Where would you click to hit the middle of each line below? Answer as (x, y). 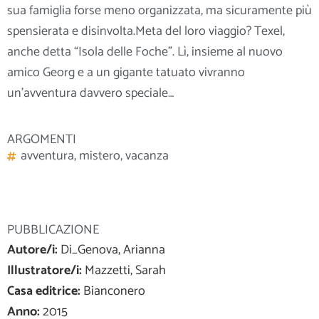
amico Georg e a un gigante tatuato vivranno (126, 72)
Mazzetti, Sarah (124, 271)
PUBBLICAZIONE (53, 230)
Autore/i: (32, 250)
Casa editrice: (44, 292)
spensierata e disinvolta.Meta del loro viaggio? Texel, (146, 31)
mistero (100, 156)
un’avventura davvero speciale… (90, 93)
